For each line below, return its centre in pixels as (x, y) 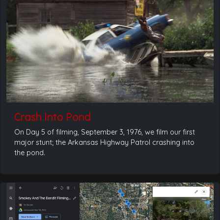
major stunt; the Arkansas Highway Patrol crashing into (104, 143)
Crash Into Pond (53, 117)
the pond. (30, 153)
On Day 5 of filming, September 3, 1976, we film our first (105, 132)
